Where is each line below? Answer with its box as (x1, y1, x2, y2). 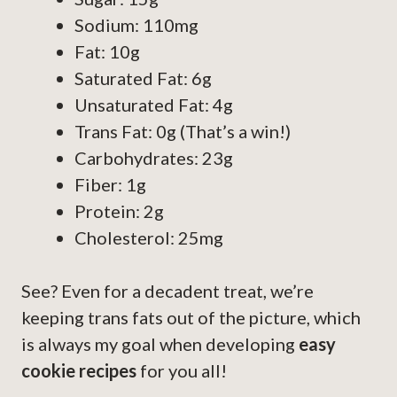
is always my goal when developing (21, 333, 299, 355)
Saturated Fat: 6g (74, 67, 212, 90)
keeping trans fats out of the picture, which (21, 307, 361, 329)
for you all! (136, 360, 227, 382)
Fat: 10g (74, 41, 140, 63)
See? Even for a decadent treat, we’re (21, 280, 314, 302)
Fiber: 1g (74, 174, 146, 196)
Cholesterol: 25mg (74, 227, 223, 249)
